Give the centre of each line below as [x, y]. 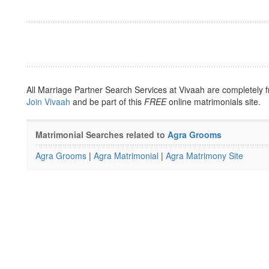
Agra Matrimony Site [204, 156]
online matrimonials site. [213, 101]
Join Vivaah [50, 101]
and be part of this [108, 101]
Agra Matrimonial [126, 156]
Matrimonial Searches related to [101, 134]
